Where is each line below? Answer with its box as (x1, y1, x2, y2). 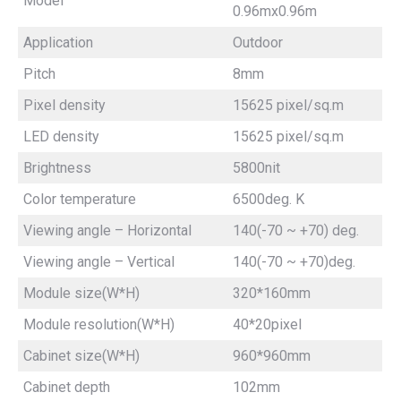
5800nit (233, 158, 280, 176)
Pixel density (23, 96, 106, 114)
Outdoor (233, 33, 283, 51)
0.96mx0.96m (233, 2, 317, 20)
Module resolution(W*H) (23, 315, 175, 333)
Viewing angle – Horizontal (23, 221, 192, 239)
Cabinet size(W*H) (23, 346, 140, 364)
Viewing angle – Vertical (23, 252, 175, 270)
